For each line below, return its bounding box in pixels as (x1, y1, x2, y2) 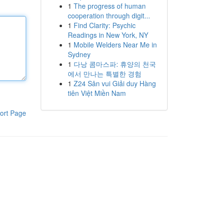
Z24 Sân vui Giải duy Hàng (73, 78, 156, 88)
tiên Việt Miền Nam (67, 88, 126, 98)
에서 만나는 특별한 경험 (67, 69, 141, 78)
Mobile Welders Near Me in (73, 40, 157, 49)
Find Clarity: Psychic (73, 20, 136, 30)
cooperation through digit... (67, 11, 150, 20)
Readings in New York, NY (67, 30, 148, 40)
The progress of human (73, 1, 146, 11)
